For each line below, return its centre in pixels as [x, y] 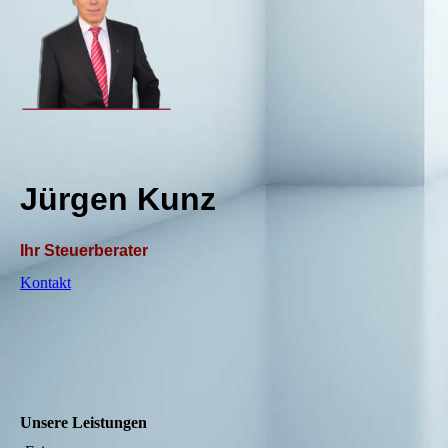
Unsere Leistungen [83, 422]
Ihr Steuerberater [84, 251]
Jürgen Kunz [118, 199]
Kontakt [45, 282]
